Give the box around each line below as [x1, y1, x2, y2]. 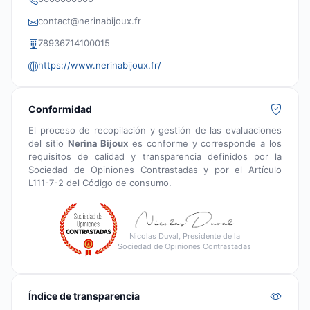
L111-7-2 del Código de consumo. [28, 176, 172, 188]
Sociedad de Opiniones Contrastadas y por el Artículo [28, 163, 282, 175]
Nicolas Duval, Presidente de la [129, 231, 240, 241]
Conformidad [28, 102, 92, 115]
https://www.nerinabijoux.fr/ [38, 59, 161, 71]
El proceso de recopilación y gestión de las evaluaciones [28, 124, 282, 136]
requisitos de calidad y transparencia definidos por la [28, 150, 282, 162]
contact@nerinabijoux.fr [38, 15, 141, 26]
